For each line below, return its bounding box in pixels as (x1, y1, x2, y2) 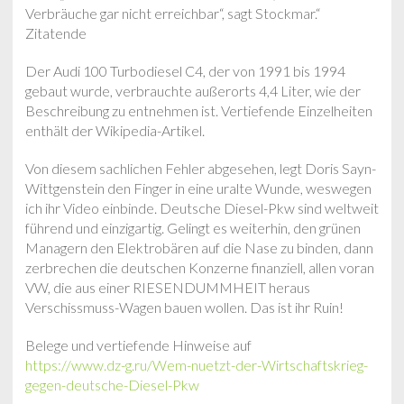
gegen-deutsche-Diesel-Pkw (25, 376, 199, 393)
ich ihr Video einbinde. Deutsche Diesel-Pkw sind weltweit (25, 199, 379, 216)
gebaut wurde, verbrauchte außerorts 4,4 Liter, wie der (25, 82, 361, 99)
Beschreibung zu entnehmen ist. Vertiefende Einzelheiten (25, 102, 372, 119)
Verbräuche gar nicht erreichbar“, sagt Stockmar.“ (25, 5, 320, 22)
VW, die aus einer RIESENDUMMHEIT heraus (25, 279, 310, 296)
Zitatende (25, 24, 87, 41)
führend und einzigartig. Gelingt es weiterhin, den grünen (25, 219, 361, 236)
